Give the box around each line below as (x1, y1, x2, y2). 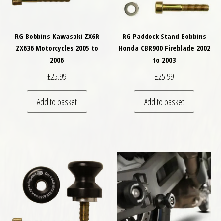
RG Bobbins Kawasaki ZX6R (14, 31, 99, 41)
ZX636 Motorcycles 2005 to (15, 43, 98, 53)
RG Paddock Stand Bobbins (122, 31, 206, 41)
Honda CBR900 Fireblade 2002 (118, 43, 210, 53)
